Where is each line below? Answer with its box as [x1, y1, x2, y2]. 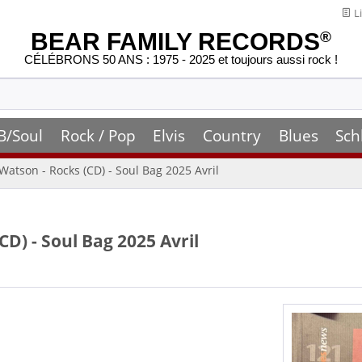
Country [202, 124, 261, 146]
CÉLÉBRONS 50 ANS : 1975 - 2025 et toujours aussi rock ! [24, 53, 338, 67]
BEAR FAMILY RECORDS [31, 28, 320, 55]
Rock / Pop [60, 124, 136, 146]
